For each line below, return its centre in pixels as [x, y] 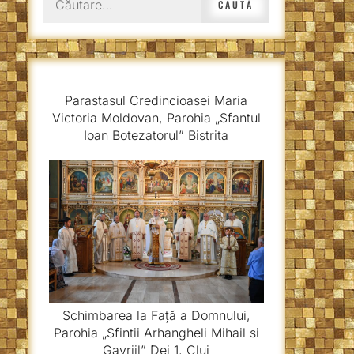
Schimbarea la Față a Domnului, [156, 315]
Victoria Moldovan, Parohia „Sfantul [156, 118]
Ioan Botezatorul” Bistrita [156, 135]
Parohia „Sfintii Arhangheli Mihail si [156, 333]
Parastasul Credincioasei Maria [156, 100]
